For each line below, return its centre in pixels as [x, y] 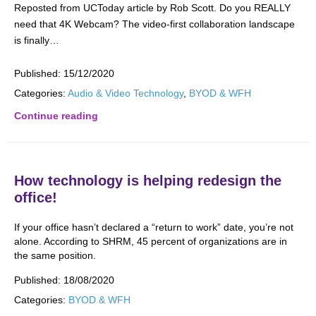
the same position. [55, 255]
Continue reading [56, 116]
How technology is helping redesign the [148, 181]
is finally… [37, 40]
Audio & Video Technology [126, 93]
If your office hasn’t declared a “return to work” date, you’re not [154, 227]
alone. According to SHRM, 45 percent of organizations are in [151, 241]
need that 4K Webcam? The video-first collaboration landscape [154, 24]
